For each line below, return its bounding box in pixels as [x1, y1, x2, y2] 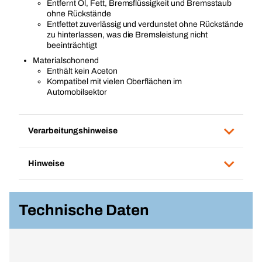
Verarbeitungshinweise [28, 126, 118, 135]
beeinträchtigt [47, 41, 97, 50]
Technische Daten [19, 202, 149, 218]
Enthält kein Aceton [47, 67, 118, 75]
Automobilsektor [47, 88, 107, 96]
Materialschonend [33, 56, 99, 65]
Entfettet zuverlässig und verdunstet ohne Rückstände [47, 20, 243, 29]
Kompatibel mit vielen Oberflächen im [47, 77, 182, 86]
